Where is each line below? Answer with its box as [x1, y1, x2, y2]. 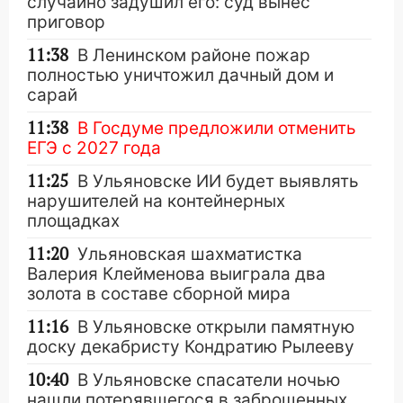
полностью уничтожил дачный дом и [27, 65, 334, 85]
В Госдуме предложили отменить [77, 118, 356, 139]
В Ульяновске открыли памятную [77, 317, 354, 337]
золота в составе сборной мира [27, 283, 291, 304]
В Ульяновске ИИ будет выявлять [77, 171, 359, 192]
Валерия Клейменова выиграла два [27, 264, 326, 284]
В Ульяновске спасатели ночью [77, 370, 340, 390]
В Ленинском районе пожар [77, 45, 310, 66]
